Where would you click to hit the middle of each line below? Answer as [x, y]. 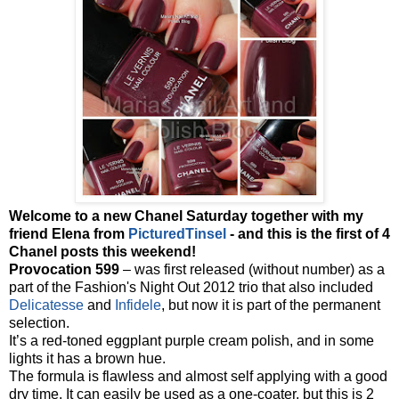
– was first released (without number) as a [254, 269]
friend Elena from [69, 233]
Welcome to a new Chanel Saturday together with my [186, 216]
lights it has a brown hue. [87, 358]
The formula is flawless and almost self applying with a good [198, 376]
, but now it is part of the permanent [271, 305]
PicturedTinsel [177, 233]
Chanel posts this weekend [100, 251]
